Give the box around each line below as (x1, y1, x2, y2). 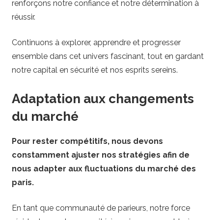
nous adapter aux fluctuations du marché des (12, 164, 196, 174)
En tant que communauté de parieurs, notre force (12, 203, 190, 213)
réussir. (12, 12, 35, 22)
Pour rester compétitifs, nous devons (12, 137, 163, 146)
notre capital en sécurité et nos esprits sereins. (12, 65, 178, 75)
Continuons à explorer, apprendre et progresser (12, 37, 181, 47)
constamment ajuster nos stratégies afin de (12, 150, 190, 160)
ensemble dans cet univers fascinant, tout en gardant (12, 51, 204, 61)
